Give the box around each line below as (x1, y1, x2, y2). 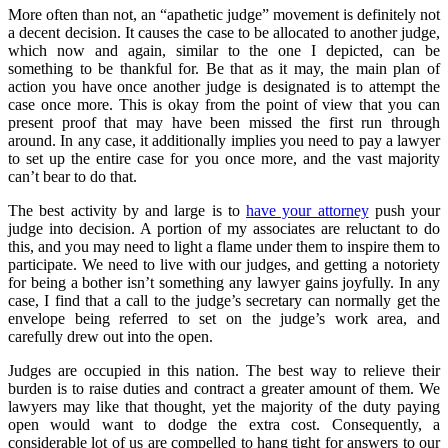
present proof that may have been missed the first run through (8, 113, 440, 131)
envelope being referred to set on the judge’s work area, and (8, 309, 440, 327)
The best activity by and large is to (8, 201, 246, 219)
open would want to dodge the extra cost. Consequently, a (8, 415, 440, 433)
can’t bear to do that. (8, 167, 137, 185)
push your (368, 201, 440, 219)
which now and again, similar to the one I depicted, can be (8, 41, 440, 59)
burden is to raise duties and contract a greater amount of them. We (8, 379, 440, 397)
